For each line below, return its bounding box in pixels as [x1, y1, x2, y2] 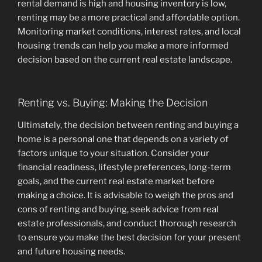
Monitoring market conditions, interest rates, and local [18, 26, 241, 37]
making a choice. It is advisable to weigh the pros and [18, 189, 233, 201]
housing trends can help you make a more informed [18, 40, 229, 51]
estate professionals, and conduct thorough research [18, 218, 236, 229]
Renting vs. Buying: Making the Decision [18, 96, 208, 109]
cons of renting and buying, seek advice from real [18, 204, 219, 215]
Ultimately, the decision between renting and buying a [18, 119, 239, 130]
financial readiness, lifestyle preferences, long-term [18, 161, 231, 173]
